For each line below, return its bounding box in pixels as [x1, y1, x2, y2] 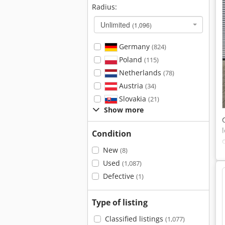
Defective [102, 171, 136, 181]
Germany [117, 42, 152, 51]
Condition [92, 128, 132, 139]
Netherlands [117, 68, 163, 77]
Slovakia [117, 94, 148, 103]
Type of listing [92, 197, 148, 208]
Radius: [92, 2, 117, 12]
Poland [117, 55, 144, 64]
